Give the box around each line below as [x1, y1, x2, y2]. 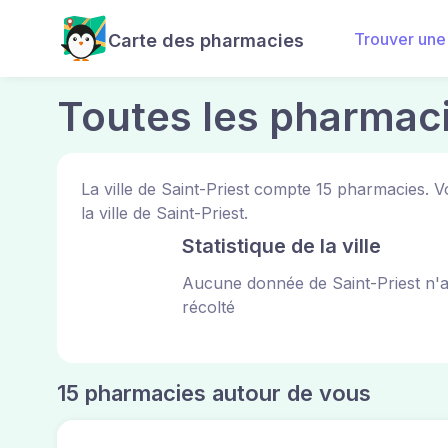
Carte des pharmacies [108, 30, 304, 51]
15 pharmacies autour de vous [57, 380, 371, 406]
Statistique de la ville [182, 234, 381, 258]
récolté [182, 297, 235, 317]
